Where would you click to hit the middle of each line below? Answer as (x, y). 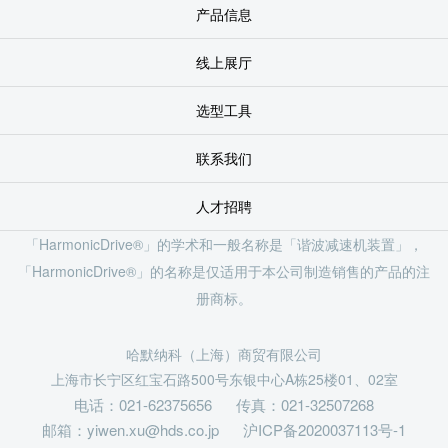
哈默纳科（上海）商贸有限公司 (224, 353)
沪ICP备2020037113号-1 (324, 429)
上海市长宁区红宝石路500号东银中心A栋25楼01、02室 (224, 378)
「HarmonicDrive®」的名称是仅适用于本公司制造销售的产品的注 (224, 270)
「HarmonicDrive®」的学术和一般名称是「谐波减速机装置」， (224, 243)
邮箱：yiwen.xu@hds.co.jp (130, 429)
